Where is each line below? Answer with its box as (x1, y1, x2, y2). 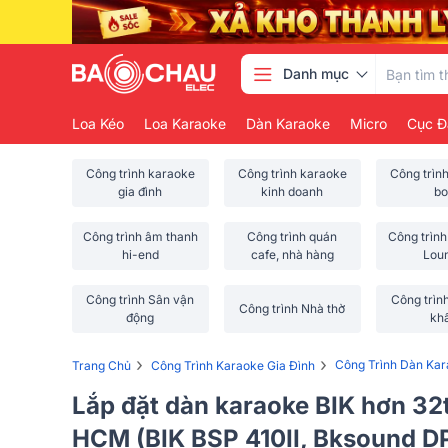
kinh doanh (261, 184, 324, 199)
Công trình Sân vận (86, 292, 195, 307)
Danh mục (282, 65, 349, 82)
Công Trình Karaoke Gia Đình (151, 357, 315, 373)
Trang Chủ (72, 357, 131, 373)
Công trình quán (247, 229, 338, 244)
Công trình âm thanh (82, 229, 198, 244)
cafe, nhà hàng (250, 247, 334, 262)
